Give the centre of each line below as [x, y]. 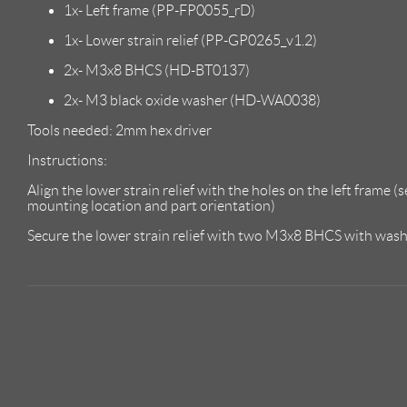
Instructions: [67, 160]
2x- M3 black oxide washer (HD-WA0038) [192, 100]
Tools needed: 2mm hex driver [119, 130]
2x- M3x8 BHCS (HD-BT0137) [157, 70]
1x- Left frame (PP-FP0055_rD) [159, 10]
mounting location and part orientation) [151, 205]
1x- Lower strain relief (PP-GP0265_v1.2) [190, 40]
